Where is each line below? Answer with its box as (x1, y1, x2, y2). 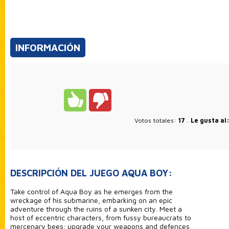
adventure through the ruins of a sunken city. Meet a (10, 204, 182, 213)
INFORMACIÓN (15, 41, 80, 53)
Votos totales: (134, 116, 178, 124)
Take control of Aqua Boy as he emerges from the (10, 187, 173, 196)
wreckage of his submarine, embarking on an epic (10, 195, 172, 204)
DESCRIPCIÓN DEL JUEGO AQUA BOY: (10, 167, 172, 178)
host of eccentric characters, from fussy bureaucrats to (10, 213, 191, 222)
